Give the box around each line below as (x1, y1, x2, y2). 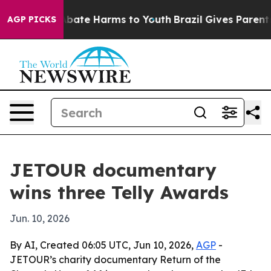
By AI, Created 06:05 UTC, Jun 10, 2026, (10, 239, 196, 251)
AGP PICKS (7, 14, 56, 25)
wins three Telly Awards (10, 181, 229, 204)
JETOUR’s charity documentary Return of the (10, 253, 221, 266)
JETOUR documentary (10, 158, 217, 181)
